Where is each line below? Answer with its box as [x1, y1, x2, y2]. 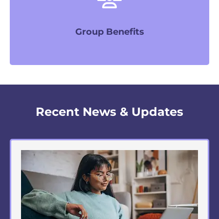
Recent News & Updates [36, 104, 183, 119]
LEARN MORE [88, 12, 131, 20]
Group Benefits [75, 26, 144, 37]
